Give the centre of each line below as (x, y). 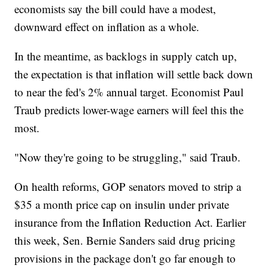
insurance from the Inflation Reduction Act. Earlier (130, 222)
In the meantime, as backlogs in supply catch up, (126, 56)
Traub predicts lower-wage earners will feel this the (129, 109)
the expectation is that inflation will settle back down (134, 74)
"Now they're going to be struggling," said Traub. (128, 157)
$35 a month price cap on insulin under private (122, 204)
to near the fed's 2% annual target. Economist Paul (129, 92)
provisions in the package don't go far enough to (125, 258)
